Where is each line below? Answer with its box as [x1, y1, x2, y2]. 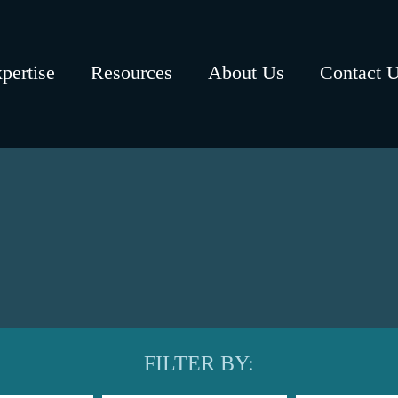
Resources [91, 61, 173, 84]
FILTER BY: [143, 352, 254, 375]
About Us [208, 61, 285, 84]
